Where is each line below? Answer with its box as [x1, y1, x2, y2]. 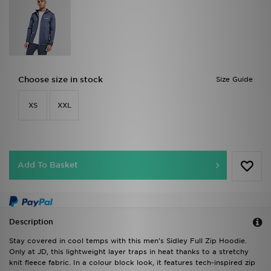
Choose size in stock [18, 75, 103, 85]
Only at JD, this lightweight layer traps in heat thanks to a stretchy [9, 247, 249, 256]
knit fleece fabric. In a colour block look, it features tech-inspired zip [9, 258, 255, 267]
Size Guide [216, 75, 253, 84]
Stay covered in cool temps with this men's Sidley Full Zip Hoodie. [9, 237, 247, 246]
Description [9, 217, 53, 227]
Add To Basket [18, 160, 78, 170]
